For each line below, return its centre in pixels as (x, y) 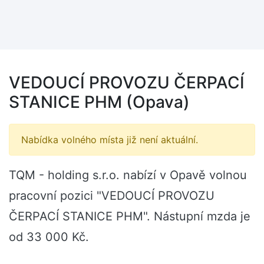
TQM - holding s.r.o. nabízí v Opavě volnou (128, 175)
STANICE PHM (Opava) (99, 102)
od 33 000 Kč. (49, 237)
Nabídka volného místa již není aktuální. (110, 140)
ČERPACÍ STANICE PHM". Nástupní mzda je (130, 216)
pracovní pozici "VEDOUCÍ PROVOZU (112, 196)
